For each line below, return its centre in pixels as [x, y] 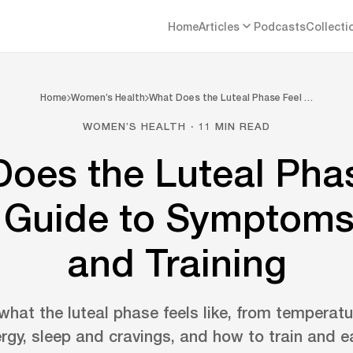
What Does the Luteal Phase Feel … [231, 97]
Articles [219, 26]
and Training [176, 262]
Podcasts [280, 26]
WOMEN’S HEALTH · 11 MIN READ [176, 126]
